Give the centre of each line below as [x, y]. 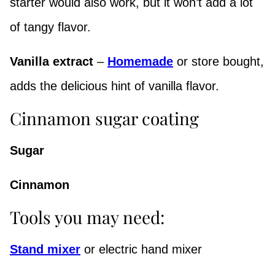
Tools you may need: [87, 217]
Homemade [140, 61]
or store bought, [219, 61]
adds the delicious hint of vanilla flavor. [114, 86]
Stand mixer [45, 249]
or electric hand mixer [141, 249]
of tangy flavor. [50, 27]
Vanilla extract [52, 61]
